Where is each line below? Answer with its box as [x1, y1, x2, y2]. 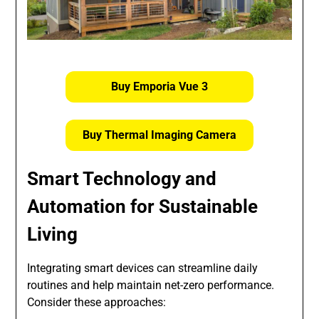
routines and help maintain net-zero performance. [27, 278, 275, 292]
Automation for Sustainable [27, 195, 258, 217]
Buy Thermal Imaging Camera [83, 127, 236, 142]
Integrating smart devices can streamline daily [27, 261, 258, 275]
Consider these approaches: [27, 295, 167, 309]
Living [27, 223, 78, 245]
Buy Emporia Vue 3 [111, 79, 208, 93]
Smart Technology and [27, 167, 217, 189]
